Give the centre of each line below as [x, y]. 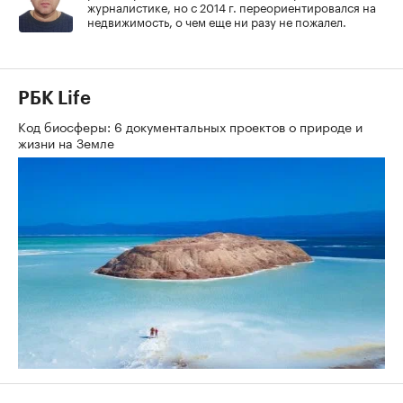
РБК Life [54, 99]
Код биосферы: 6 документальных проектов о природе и [190, 125]
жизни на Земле [68, 142]
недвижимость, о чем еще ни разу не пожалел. [217, 20]
